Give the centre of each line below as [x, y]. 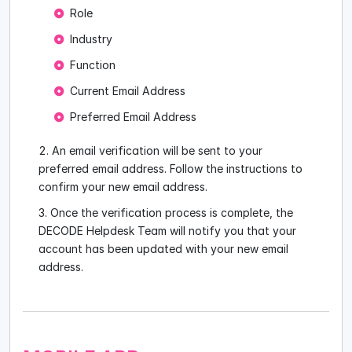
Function [93, 64]
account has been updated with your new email [163, 248]
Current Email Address [128, 90]
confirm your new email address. [123, 186]
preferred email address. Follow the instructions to [170, 168]
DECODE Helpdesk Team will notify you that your [167, 230]
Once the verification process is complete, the [172, 212]
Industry [91, 38]
